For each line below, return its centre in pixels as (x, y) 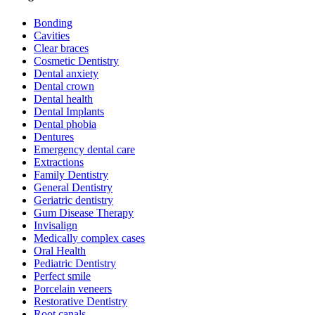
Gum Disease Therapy (84, 213)
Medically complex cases (89, 238)
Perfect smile (62, 276)
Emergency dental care (84, 150)
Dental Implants (69, 112)
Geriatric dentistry (73, 200)
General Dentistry (73, 188)
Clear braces (61, 49)
